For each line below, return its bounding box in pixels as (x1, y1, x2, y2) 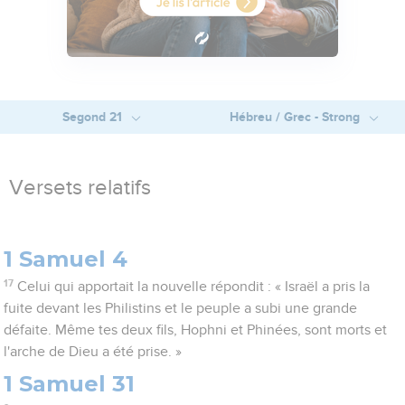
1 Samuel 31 (4, 371, 136, 398)
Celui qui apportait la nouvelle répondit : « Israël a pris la (16, 279, 370, 295)
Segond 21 (61, 109, 126, 125)
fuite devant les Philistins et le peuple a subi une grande (4, 301, 358, 316)
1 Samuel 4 (4, 246, 128, 273)
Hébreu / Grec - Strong (229, 109, 363, 125)
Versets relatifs (9, 177, 151, 200)
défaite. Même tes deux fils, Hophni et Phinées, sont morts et (4, 323, 388, 338)
